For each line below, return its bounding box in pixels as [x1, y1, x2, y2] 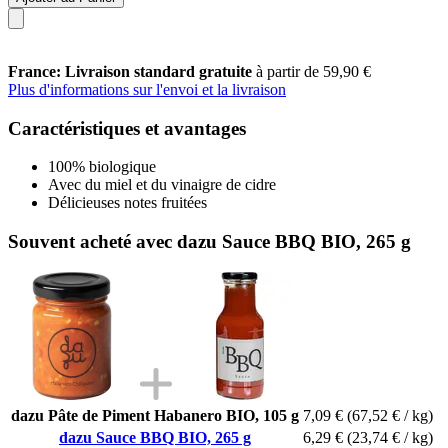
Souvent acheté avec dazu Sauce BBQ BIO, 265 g [8, 230, 411, 252]
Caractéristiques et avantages [8, 117, 246, 139]
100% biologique [48, 158, 156, 176]
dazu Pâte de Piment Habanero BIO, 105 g [11, 406, 299, 424]
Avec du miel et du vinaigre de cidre [48, 176, 276, 194]
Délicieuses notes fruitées [48, 194, 207, 212]
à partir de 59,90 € [256, 62, 371, 80]
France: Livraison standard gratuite [8, 62, 256, 80]
